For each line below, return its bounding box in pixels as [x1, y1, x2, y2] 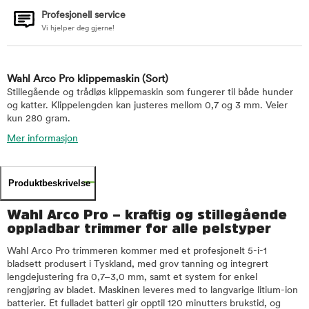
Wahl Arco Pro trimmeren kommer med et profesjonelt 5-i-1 [7, 246, 267, 257]
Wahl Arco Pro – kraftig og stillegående [7, 208, 287, 221]
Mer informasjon [7, 134, 78, 144]
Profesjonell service [41, 10, 126, 21]
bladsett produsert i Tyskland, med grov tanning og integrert [7, 259, 268, 270]
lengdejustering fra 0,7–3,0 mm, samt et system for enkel [7, 272, 257, 283]
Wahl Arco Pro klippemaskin [7, 74, 142, 85]
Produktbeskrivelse [8, 178, 90, 188]
